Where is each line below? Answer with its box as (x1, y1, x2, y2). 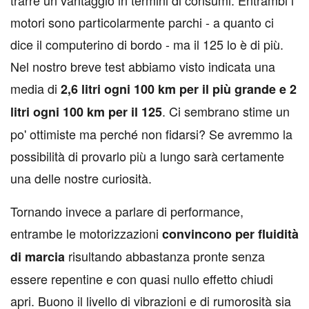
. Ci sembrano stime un (162, 102, 290, 121)
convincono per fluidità (159, 225, 299, 243)
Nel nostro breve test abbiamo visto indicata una (10, 57, 275, 76)
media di (10, 79, 57, 98)
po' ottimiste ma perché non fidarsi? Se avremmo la (10, 125, 292, 143)
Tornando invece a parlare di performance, (10, 202, 243, 221)
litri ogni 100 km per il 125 (10, 103, 162, 121)
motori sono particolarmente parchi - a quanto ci (10, 13, 274, 32)
